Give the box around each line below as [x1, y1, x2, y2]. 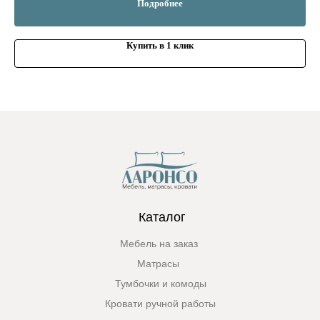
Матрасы [137, 258, 179, 270]
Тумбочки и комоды [114, 278, 206, 290]
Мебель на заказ [120, 238, 198, 250]
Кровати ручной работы [105, 298, 216, 310]
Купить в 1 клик [126, 40, 194, 51]
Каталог [139, 210, 186, 225]
